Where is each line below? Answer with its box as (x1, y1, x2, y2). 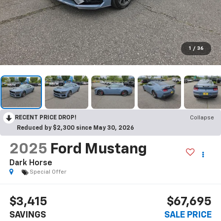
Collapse (190, 114, 214, 121)
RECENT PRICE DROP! (15, 114, 76, 121)
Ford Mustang (50, 142, 147, 157)
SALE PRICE (164, 211, 212, 220)
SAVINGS (9, 211, 46, 220)
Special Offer (29, 169, 67, 175)
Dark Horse (9, 159, 52, 167)
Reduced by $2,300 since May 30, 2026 (17, 125, 134, 131)
